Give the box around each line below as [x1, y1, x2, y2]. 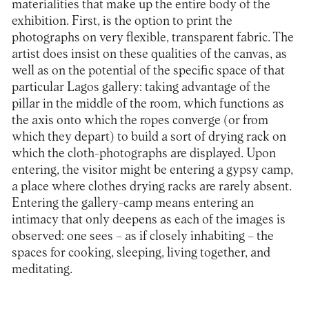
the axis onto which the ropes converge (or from [11, 113, 268, 127]
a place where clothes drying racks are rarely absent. [11, 179, 292, 193]
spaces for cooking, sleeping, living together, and [11, 246, 270, 259]
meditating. [11, 262, 72, 276]
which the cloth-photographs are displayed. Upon [11, 146, 276, 160]
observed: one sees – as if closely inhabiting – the [11, 229, 274, 243]
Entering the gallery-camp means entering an [11, 196, 254, 210]
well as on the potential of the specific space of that [11, 63, 285, 77]
